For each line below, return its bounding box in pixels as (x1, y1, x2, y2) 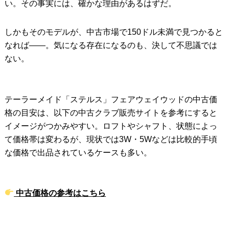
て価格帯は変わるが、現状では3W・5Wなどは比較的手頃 (4, 134, 217, 144)
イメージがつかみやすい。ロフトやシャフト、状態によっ (4, 121, 217, 130)
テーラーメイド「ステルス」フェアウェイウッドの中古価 (4, 95, 217, 104)
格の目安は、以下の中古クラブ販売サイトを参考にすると (4, 108, 217, 117)
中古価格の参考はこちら (14, 188, 106, 197)
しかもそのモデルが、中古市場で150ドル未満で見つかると (4, 27, 223, 36)
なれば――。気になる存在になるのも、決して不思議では (4, 40, 217, 50)
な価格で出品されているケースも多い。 (4, 148, 152, 157)
